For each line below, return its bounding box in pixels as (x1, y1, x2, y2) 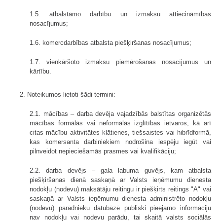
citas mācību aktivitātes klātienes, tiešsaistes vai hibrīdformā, (30, 128, 211, 136)
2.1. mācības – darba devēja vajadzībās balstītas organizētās (30, 110, 211, 117)
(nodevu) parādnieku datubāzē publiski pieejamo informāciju (30, 204, 211, 212)
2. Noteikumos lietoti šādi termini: (20, 90, 115, 98)
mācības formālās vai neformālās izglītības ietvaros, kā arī (30, 119, 211, 127)
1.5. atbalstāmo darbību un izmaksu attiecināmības (30, 10, 211, 18)
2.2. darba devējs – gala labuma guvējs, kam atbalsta (30, 166, 211, 174)
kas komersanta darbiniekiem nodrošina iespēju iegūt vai (30, 138, 211, 146)
